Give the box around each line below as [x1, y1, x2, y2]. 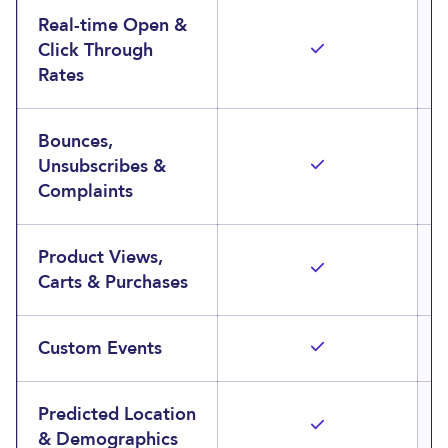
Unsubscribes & [38, 154, 166, 179]
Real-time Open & [38, 13, 187, 38]
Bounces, [38, 129, 113, 154]
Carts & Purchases [38, 270, 188, 295]
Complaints [38, 179, 133, 204]
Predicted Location [38, 402, 196, 427]
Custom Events [38, 336, 162, 361]
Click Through [38, 38, 153, 63]
